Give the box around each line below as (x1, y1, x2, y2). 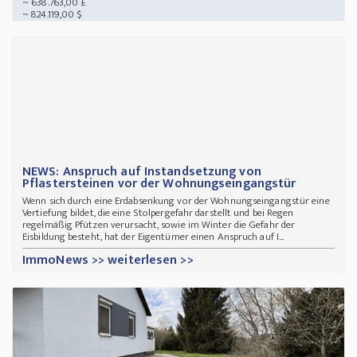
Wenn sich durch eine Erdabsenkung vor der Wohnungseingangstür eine (22, 191, 330, 210)
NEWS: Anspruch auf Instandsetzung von (22, 160, 261, 182)
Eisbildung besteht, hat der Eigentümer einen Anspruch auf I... (22, 227, 284, 245)
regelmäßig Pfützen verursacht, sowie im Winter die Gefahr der (22, 215, 296, 233)
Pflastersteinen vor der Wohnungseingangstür (22, 172, 296, 194)
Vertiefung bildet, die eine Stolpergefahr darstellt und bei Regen (22, 203, 294, 222)
